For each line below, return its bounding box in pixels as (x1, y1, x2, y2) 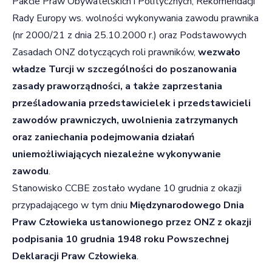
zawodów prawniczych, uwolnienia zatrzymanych (12, 113, 238, 127)
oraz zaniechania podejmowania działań (12, 130, 194, 144)
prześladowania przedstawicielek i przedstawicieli (12, 96, 251, 110)
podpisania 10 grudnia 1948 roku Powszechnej (12, 232, 229, 246)
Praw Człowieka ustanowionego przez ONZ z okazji (12, 215, 251, 229)
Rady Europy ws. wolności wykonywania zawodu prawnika (12, 11, 259, 25)
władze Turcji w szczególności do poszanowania (12, 62, 237, 76)
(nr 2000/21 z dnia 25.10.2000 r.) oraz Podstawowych (12, 28, 246, 42)
